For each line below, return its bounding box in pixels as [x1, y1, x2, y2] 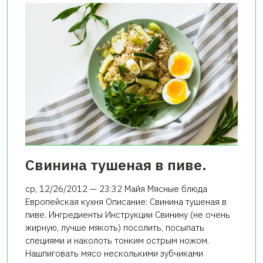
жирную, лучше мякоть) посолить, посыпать [25, 221, 204, 233]
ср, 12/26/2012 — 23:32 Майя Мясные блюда [25, 183, 207, 194]
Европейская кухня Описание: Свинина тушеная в [25, 195, 227, 207]
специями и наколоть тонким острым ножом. [25, 234, 209, 246]
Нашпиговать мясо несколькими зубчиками [25, 247, 203, 259]
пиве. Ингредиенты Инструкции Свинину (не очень [25, 208, 230, 220]
